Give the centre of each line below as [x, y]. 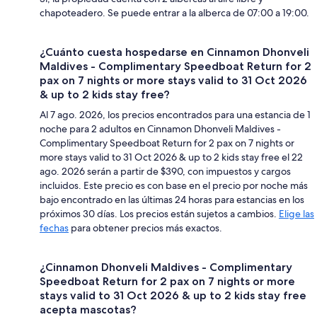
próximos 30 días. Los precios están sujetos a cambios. [159, 213]
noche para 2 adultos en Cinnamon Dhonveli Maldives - [160, 128]
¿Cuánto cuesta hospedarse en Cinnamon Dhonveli [174, 52]
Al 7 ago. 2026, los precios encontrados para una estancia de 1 [175, 114]
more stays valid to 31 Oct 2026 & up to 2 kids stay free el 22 [171, 157]
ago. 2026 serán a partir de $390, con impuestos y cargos [165, 171]
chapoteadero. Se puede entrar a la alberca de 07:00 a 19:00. [174, 12]
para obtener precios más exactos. [145, 227]
